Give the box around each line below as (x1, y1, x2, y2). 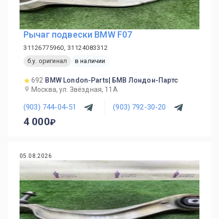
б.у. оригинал (27, 57, 67, 65)
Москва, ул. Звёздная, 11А (31, 85, 118, 93)
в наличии (74, 57, 106, 65)
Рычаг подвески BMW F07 (23, 29, 132, 40)
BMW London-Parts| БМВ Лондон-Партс (45, 76, 178, 84)
